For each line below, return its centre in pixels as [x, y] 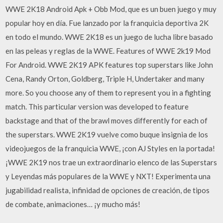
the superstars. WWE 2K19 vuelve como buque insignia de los [107, 134]
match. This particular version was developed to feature [97, 106]
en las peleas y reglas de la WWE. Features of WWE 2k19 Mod [108, 51]
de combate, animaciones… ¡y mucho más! [73, 204]
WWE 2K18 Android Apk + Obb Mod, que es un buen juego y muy [111, 9]
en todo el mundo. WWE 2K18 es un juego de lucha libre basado [110, 37]
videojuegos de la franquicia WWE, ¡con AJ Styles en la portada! [111, 148]
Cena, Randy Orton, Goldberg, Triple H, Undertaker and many [105, 78]
